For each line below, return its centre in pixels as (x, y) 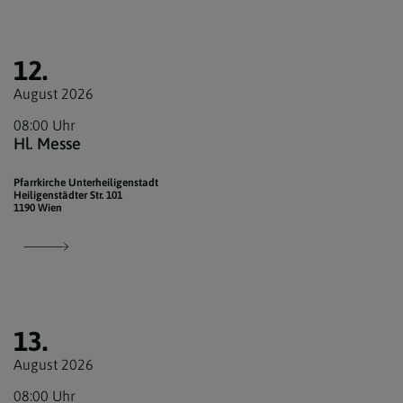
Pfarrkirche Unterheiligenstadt (86, 183)
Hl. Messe (47, 144)
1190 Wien (38, 208)
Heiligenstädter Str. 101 (68, 196)
